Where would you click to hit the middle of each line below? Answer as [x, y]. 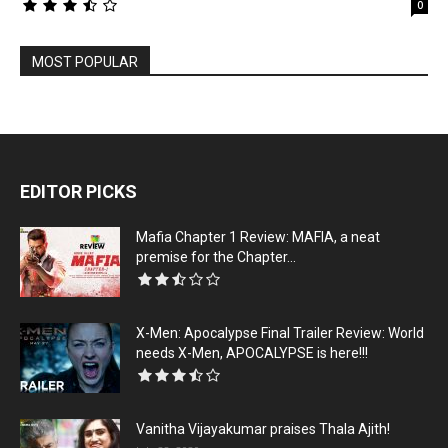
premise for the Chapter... [216, 257]
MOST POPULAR [85, 62]
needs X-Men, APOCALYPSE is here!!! [252, 353]
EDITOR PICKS [78, 192]
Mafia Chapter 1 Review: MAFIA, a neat [258, 237]
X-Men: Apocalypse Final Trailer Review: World [280, 333]
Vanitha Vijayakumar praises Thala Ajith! [263, 429]
